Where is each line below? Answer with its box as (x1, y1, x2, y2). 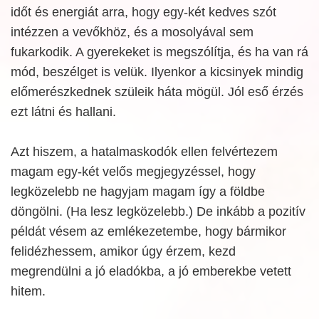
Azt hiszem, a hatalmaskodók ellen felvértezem (11, 145, 278, 159)
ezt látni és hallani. (11, 105, 116, 119)
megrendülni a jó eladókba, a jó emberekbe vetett (11, 264, 291, 278)
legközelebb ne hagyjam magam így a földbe (11, 184, 265, 199)
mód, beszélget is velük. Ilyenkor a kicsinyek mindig (11, 65, 303, 79)
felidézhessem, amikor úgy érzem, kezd (11, 244, 236, 258)
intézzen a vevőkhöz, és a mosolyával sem (11, 25, 253, 39)
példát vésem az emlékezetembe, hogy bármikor (11, 224, 286, 239)
